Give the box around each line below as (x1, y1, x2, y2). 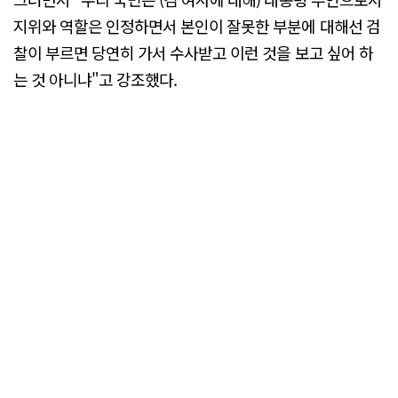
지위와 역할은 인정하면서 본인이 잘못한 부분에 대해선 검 (13, 14, 380, 38)
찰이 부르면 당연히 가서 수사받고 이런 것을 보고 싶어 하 (13, 41, 373, 65)
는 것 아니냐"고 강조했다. (13, 68, 178, 92)
